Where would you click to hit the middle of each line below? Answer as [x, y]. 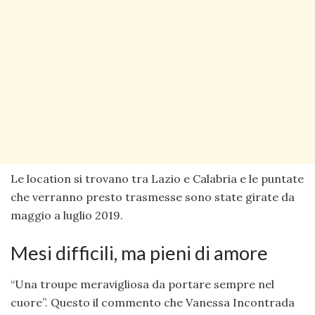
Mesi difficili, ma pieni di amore [139, 252]
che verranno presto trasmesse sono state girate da [153, 197]
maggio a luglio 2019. [67, 216]
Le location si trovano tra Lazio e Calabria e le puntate [157, 179]
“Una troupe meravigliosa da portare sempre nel [142, 284]
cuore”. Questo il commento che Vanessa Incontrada [153, 303]
